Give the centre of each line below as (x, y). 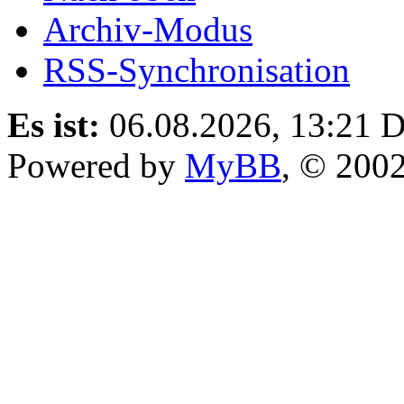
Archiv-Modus (148, 29)
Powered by (96, 165)
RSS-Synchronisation (197, 69)
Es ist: (54, 124)
